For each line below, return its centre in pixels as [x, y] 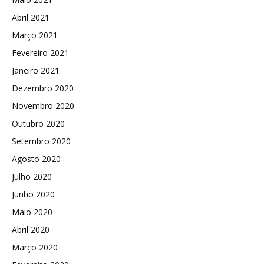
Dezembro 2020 [43, 88]
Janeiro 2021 [36, 71]
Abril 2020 [31, 230]
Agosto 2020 [36, 159]
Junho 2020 [33, 194]
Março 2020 [35, 247]
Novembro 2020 [43, 106]
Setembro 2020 [41, 141]
